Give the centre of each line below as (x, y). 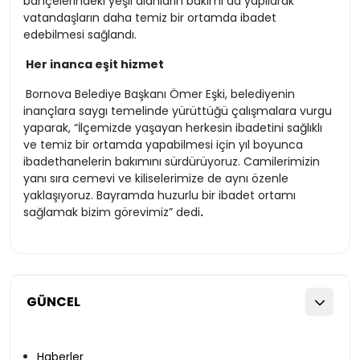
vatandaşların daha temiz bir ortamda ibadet (150, 18)
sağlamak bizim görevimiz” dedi (112, 213)
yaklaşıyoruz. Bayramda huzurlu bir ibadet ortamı (160, 196)
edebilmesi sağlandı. (80, 35)
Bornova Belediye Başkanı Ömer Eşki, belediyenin (160, 94)
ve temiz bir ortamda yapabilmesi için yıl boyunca (163, 145)
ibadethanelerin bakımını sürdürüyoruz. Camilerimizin (172, 162)
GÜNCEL (53, 302)
